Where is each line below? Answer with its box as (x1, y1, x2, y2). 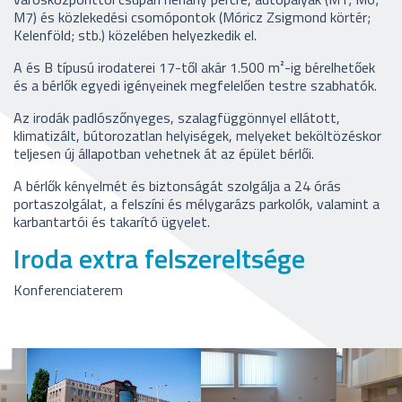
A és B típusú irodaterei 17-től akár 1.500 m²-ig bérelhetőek (13, 57, 375, 79)
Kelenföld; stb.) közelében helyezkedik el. (13, 24, 257, 47)
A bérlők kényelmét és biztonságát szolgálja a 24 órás (13, 175, 341, 197)
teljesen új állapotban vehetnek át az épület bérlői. (13, 143, 314, 165)
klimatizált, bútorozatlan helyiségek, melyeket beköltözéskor (13, 125, 381, 147)
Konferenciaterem (13, 279, 123, 301)
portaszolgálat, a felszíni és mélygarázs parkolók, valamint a (13, 193, 380, 215)
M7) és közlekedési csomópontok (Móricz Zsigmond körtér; (13, 6, 371, 29)
